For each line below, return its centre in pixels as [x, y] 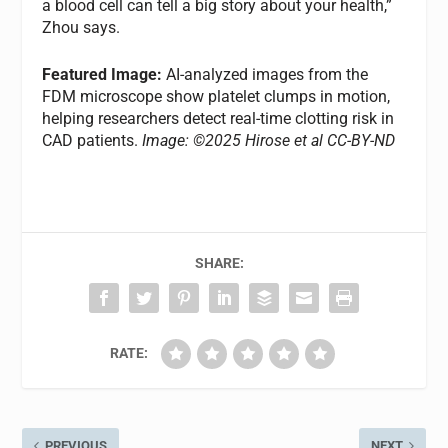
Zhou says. [81, 27]
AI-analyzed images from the [267, 75]
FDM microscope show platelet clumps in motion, [216, 97]
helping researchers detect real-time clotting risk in [218, 119]
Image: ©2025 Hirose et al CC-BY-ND [269, 141]
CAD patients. [92, 141]
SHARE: [219, 263]
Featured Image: [104, 75]
